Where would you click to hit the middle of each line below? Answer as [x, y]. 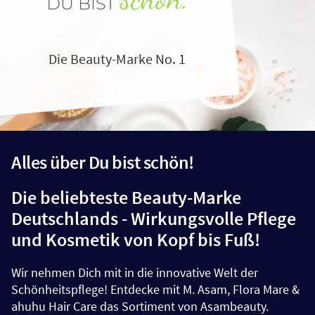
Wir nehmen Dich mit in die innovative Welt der [135, 272]
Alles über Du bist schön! [103, 162]
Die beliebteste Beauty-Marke [126, 197]
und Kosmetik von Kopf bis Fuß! [136, 239]
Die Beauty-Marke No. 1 [117, 59]
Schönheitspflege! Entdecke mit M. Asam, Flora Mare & [155, 289]
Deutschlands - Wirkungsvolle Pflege [154, 218]
